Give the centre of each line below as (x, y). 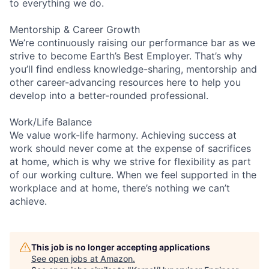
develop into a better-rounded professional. (109, 95)
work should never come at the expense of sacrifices (130, 148)
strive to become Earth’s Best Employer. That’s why (126, 56)
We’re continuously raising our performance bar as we (132, 42)
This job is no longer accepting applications (121, 247)
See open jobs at (66, 258)
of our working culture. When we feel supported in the (133, 174)
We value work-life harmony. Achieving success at (123, 135)
